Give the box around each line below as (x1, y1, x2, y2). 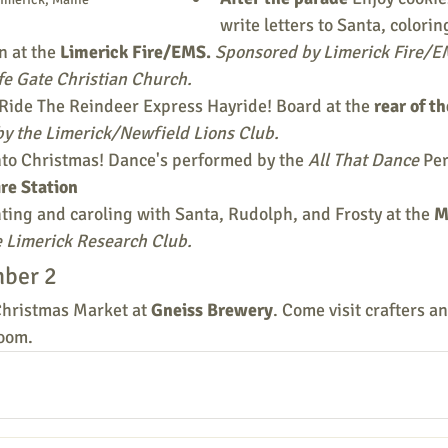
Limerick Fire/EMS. (60, 41, 215, 63)
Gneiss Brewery (151, 299, 273, 321)
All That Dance (308, 149, 419, 171)
